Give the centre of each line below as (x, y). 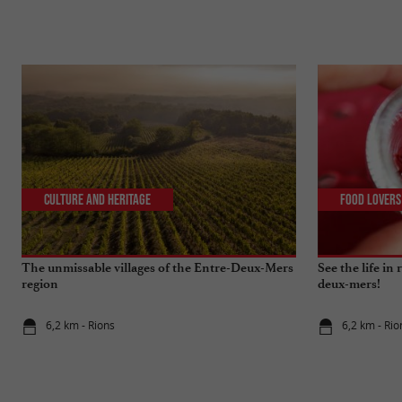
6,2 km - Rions (81, 326)
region (40, 284)
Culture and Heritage (98, 200)
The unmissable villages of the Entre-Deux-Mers (157, 267)
